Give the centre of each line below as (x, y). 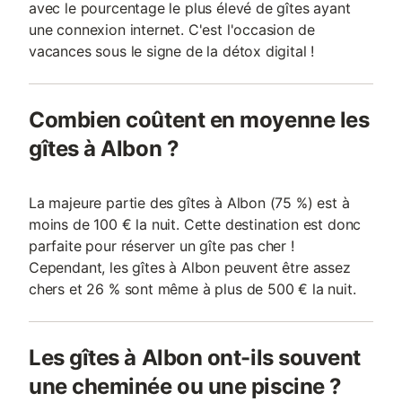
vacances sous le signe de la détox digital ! (172, 51)
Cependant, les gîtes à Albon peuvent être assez (190, 267)
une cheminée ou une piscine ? (185, 386)
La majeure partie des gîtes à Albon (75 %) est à (189, 203)
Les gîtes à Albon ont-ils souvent (195, 358)
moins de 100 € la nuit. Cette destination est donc (195, 224)
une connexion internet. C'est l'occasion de (172, 30)
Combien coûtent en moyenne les (199, 120)
